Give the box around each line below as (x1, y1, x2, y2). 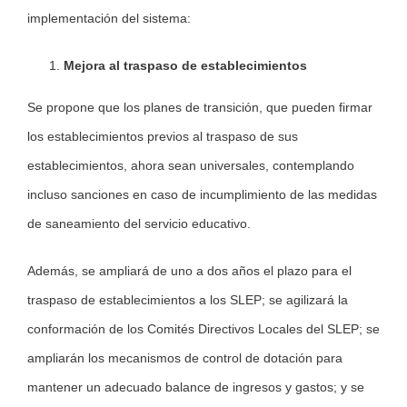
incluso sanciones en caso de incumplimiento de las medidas (27, 187, 377, 203)
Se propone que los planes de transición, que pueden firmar (27, 100, 372, 115)
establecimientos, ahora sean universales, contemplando (27, 158, 354, 174)
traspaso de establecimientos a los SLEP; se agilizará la (27, 293, 348, 308)
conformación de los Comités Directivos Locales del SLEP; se (27, 322, 380, 337)
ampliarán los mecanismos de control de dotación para (27, 351, 342, 366)
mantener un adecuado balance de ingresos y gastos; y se (27, 380, 364, 395)
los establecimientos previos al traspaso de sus (27, 129, 298, 144)
